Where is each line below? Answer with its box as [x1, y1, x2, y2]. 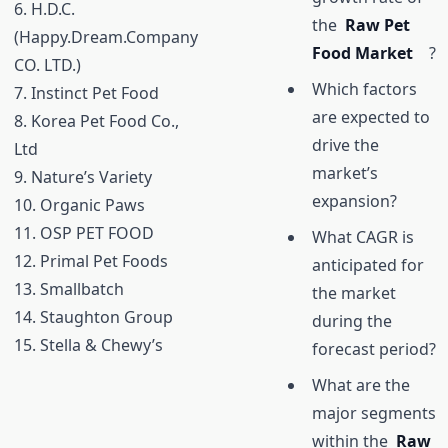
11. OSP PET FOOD [13, 222, 154, 245]
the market [311, 282, 396, 305]
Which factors [311, 78, 417, 101]
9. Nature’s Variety [13, 166, 152, 189]
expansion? [311, 190, 397, 213]
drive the [311, 134, 379, 157]
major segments [311, 402, 436, 425]
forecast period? [311, 338, 436, 361]
